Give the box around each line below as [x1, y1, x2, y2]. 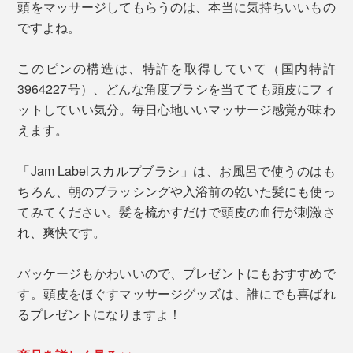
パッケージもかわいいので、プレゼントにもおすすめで [17, 264, 336, 283]
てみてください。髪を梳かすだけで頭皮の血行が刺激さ [17, 203, 336, 221]
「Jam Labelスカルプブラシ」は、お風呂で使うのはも [17, 162, 336, 180]
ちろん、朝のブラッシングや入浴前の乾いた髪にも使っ [17, 182, 336, 201]
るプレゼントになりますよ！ [17, 305, 182, 324]
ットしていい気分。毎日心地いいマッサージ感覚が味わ [17, 100, 336, 119]
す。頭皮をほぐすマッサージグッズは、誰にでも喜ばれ [17, 284, 336, 303]
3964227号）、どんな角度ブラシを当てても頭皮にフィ [17, 80, 336, 98]
